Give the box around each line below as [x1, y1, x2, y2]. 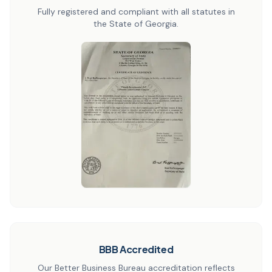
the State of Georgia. [93, 18, 178, 29]
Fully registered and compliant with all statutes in [37, 5, 235, 17]
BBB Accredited [98, 242, 174, 256]
